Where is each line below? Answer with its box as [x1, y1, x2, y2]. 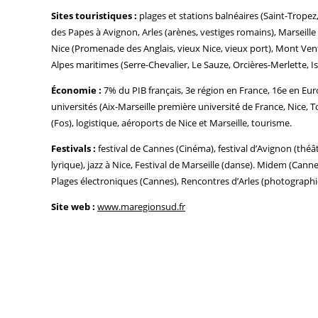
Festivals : [51, 141, 96, 155]
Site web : [51, 199, 95, 213]
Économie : [51, 83, 102, 97]
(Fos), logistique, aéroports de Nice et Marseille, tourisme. [51, 116, 292, 129]
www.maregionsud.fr [97, 199, 185, 213]
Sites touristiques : [51, 9, 137, 22]
